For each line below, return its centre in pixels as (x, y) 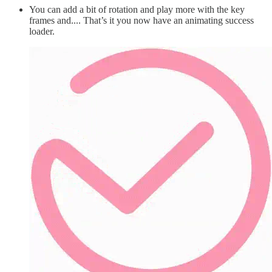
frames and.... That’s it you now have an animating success (141, 20)
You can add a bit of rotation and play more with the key (137, 9)
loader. (42, 31)
